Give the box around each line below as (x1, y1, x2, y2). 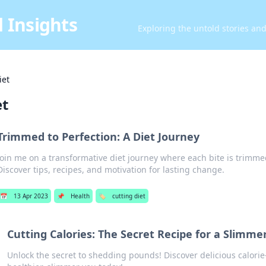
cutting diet (112, 192, 145, 200)
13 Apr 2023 (13, 192, 48, 200)
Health (70, 192, 90, 200)
